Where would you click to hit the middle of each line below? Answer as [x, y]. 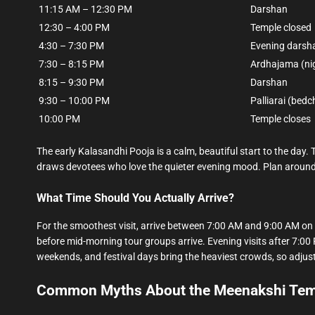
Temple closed [281, 28]
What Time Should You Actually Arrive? [135, 198]
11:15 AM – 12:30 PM [85, 9]
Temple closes [281, 119]
